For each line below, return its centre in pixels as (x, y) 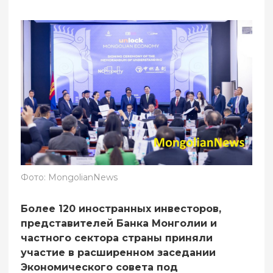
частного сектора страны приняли (117, 238)
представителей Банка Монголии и (119, 223)
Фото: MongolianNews (69, 177)
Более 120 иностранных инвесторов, (121, 208)
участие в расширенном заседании (118, 252)
